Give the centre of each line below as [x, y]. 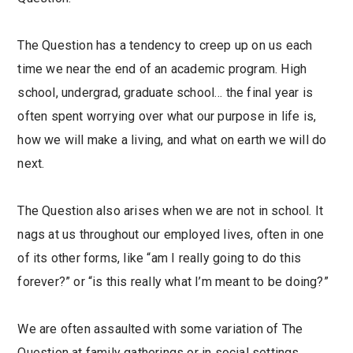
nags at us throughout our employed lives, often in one [171, 234]
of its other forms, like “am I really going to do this [160, 258]
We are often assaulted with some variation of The [160, 329]
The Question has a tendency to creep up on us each [165, 45]
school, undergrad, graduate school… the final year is [165, 93]
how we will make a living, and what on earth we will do [172, 140]
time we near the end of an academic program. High [162, 69]
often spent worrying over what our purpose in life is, [167, 116]
